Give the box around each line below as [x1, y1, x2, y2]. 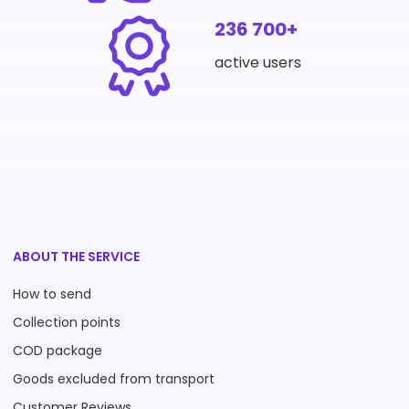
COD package [13, 341, 102, 360]
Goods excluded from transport [13, 370, 215, 388]
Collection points [13, 313, 121, 331]
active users [214, 52, 301, 73]
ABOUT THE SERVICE [13, 247, 140, 266]
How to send [13, 285, 91, 303]
